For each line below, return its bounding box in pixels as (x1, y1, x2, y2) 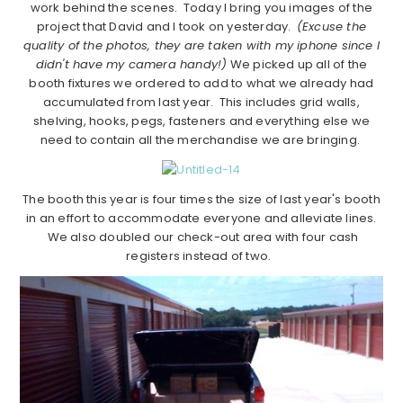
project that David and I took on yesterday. (36, 18, 297, 36)
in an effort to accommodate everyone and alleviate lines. (26, 210, 377, 228)
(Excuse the (296, 18, 367, 36)
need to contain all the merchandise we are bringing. (40, 131, 363, 149)
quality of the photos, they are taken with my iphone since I (22, 37, 380, 55)
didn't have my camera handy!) (35, 56, 228, 74)
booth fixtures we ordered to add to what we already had (29, 75, 374, 93)
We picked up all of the (227, 56, 368, 74)
